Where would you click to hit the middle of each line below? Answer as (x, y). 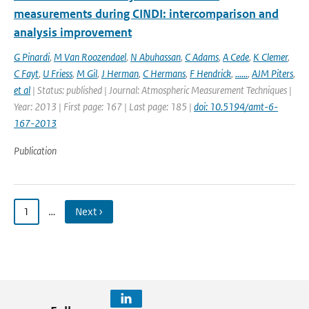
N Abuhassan (156, 57)
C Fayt (26, 73)
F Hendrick (210, 73)
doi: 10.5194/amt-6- (236, 107)
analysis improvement (73, 32)
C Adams (202, 57)
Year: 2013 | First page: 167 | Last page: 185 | (104, 107)
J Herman (120, 73)
